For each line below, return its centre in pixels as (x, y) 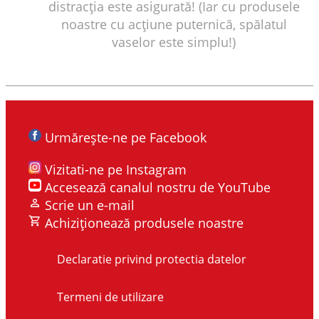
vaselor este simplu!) (174, 42)
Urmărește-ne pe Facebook (126, 137)
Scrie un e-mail (90, 205)
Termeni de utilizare (110, 297)
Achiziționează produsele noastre (144, 223)
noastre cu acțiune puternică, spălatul (174, 24)
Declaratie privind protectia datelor (152, 259)
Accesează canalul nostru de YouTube (158, 187)
